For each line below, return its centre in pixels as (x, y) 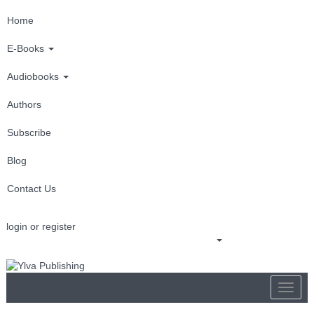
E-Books (27, 48)
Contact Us (32, 188)
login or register (41, 226)
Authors (24, 104)
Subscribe (29, 132)
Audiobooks (34, 76)
